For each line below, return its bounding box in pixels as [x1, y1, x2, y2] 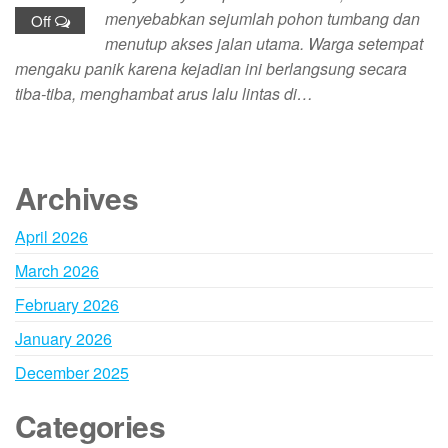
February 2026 [15, 293, 119, 317]
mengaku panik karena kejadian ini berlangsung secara [15, 57, 407, 81]
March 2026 [15, 259, 99, 283]
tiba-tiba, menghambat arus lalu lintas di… [15, 82, 313, 106]
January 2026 [15, 327, 112, 351]
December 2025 [15, 361, 129, 385]
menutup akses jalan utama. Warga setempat [105, 32, 423, 56]
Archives [15, 176, 139, 220]
